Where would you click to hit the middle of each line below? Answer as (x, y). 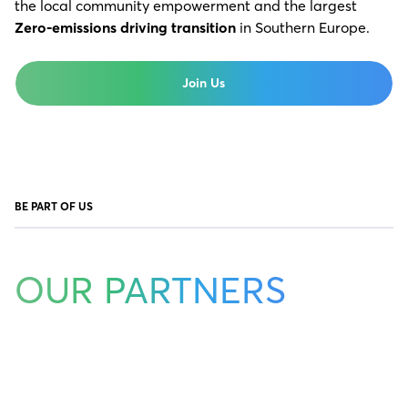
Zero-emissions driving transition (125, 28)
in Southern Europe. (303, 28)
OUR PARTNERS (150, 291)
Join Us (204, 83)
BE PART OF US (54, 207)
